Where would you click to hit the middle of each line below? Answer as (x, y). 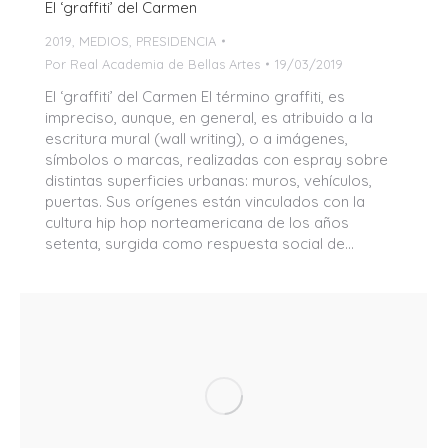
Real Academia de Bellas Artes (165, 63)
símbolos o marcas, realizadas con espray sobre (216, 159)
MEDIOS (104, 40)
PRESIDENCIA (176, 40)
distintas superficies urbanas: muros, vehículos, (208, 180)
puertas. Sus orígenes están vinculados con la (205, 201)
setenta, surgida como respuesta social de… (199, 243)
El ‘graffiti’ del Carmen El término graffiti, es (195, 96)
